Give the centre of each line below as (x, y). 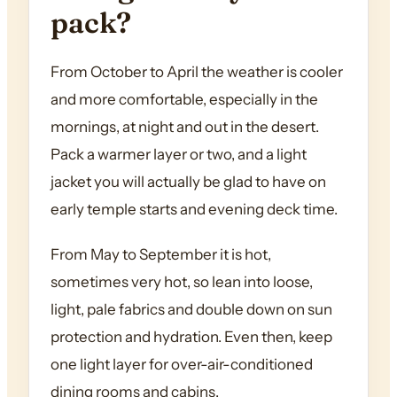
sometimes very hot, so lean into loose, (182, 282)
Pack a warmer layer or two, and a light (179, 155)
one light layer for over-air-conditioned (182, 365)
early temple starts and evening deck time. (194, 210)
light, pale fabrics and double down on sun (191, 310)
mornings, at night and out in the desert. (185, 127)
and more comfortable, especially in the (184, 100)
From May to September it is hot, (161, 255)
